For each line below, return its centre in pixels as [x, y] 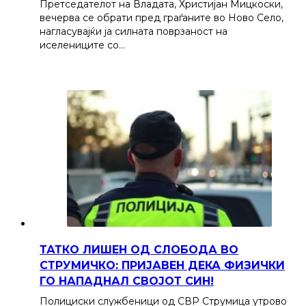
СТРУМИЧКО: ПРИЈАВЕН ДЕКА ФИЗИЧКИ [162, 266]
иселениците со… [82, 45]
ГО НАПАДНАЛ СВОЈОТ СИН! [127, 281]
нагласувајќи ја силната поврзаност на [134, 31]
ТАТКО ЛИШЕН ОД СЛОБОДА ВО [139, 250]
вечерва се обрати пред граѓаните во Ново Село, [162, 17]
